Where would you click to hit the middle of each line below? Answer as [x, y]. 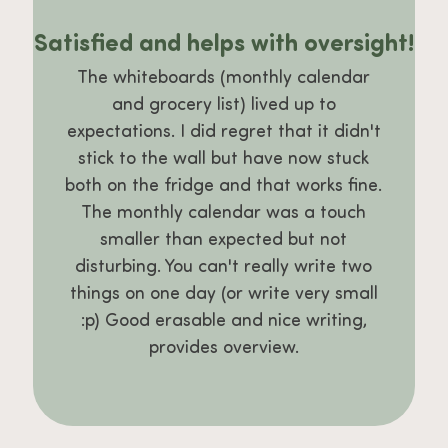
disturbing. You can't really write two [224, 267]
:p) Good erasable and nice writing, [223, 321]
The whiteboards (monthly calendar [224, 78]
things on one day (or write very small [223, 294]
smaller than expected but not [224, 240]
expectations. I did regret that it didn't [223, 132]
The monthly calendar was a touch [224, 213]
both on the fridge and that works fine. [224, 186]
